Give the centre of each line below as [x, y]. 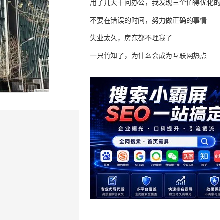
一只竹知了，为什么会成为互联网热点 [148, 55]
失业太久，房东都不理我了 [131, 38]
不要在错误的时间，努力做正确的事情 [148, 20]
